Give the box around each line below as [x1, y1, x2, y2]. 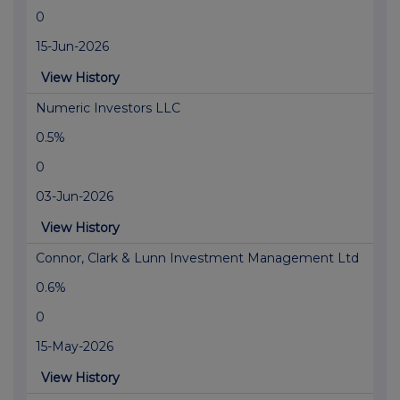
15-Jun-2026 [36, 38, 109, 55]
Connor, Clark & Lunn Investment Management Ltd [36, 250, 359, 267]
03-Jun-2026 [36, 188, 113, 205]
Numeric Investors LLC [36, 100, 180, 117]
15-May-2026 [36, 338, 113, 355]
